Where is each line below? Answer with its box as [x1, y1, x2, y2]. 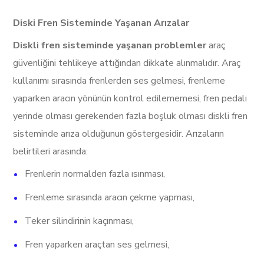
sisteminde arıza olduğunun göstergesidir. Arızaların [13, 127, 225, 140]
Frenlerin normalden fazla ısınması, [25, 167, 166, 180]
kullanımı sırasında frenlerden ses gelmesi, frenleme [13, 74, 226, 87]
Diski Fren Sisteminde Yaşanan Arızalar [13, 16, 190, 29]
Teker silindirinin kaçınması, [25, 214, 134, 227]
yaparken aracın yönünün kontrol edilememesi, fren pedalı [13, 92, 247, 105]
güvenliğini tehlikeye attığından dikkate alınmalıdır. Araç [13, 57, 241, 70]
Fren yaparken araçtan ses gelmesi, [25, 238, 170, 251]
